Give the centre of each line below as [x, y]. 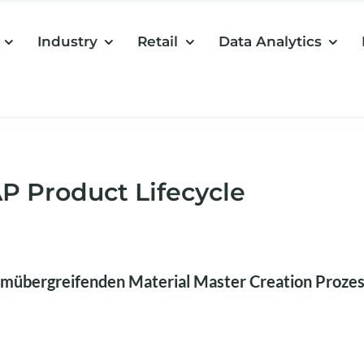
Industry [67, 41]
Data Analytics [270, 41]
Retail [158, 41]
